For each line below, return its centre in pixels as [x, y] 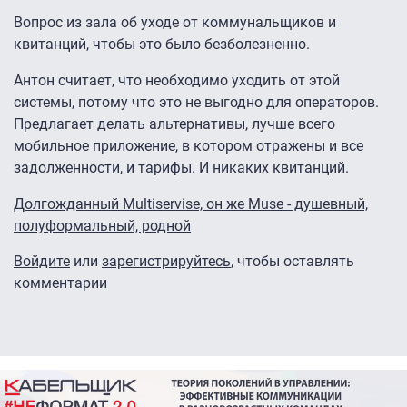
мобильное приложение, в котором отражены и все [189, 146]
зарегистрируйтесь [166, 262]
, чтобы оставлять [293, 262]
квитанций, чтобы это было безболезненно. [164, 45]
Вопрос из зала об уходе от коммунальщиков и [175, 23]
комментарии [60, 283]
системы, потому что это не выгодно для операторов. [196, 103]
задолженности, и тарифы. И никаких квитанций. [183, 168]
